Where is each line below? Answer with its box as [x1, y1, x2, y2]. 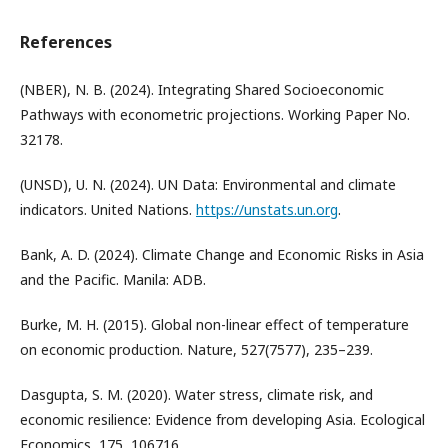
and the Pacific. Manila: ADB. [20, 270, 206, 289]
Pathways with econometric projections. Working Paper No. [20, 105, 410, 124]
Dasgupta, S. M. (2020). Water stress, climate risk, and [20, 385, 373, 404]
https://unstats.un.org [196, 200, 338, 219]
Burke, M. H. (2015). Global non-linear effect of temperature [20, 315, 409, 334]
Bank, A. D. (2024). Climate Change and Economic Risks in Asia [20, 245, 424, 264]
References [20, 31, 112, 53]
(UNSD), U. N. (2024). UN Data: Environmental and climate [20, 175, 396, 194]
